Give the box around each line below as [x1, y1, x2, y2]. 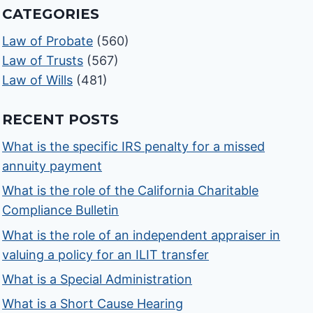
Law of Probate [2, 34, 94, 49]
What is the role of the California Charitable [2, 183, 259, 198]
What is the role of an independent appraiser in [2, 227, 281, 242]
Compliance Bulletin [2, 203, 119, 218]
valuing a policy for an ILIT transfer [2, 247, 210, 262]
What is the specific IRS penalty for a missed [2, 139, 265, 154]
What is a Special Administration [2, 271, 193, 286]
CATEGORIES [2, 6, 100, 23]
